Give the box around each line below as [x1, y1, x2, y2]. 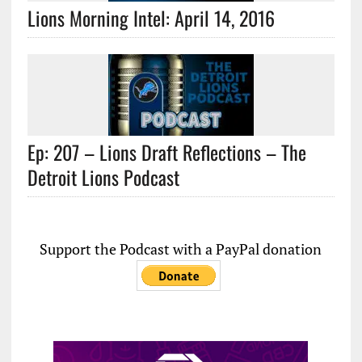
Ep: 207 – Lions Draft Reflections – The [27, 137, 306, 167]
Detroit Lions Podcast [27, 162, 179, 192]
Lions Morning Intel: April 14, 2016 [27, 3, 275, 33]
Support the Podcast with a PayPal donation [40, 239, 322, 259]
